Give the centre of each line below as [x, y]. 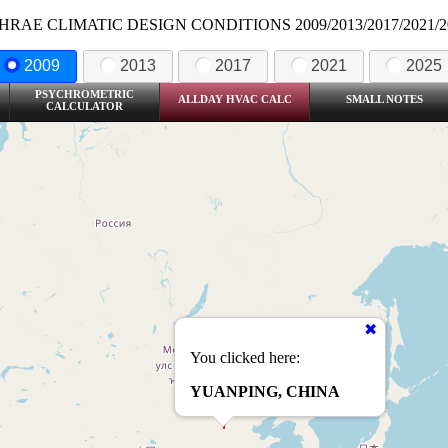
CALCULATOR [84, 105]
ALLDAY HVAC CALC [234, 98]
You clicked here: [245, 357]
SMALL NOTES [384, 98]
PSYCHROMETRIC [84, 93]
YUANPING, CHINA [265, 391]
